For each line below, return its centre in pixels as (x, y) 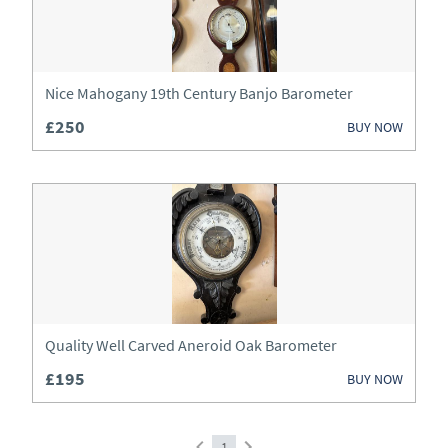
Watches (68, 44)
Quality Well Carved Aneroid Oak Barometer (191, 345)
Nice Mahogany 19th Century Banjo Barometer (199, 93)
